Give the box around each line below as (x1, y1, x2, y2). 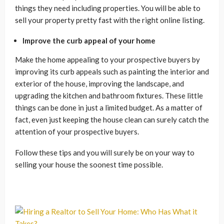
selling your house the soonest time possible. (15, 159, 164, 169)
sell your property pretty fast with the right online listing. (15, 15, 204, 24)
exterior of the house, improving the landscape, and (15, 78, 184, 88)
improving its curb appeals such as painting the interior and (15, 66, 209, 76)
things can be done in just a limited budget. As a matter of (15, 102, 202, 112)
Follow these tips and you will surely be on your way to (15, 147, 194, 157)
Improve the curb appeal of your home (22, 35, 155, 45)
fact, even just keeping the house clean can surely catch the (15, 114, 209, 124)
